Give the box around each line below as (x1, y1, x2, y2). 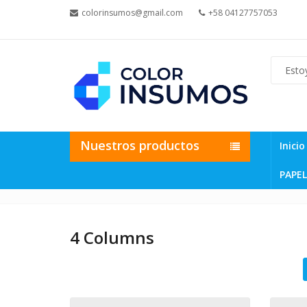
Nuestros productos (80, 136, 199, 153)
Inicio (279, 138, 305, 152)
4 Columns (70, 225, 154, 249)
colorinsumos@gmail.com (82, 7, 183, 19)
